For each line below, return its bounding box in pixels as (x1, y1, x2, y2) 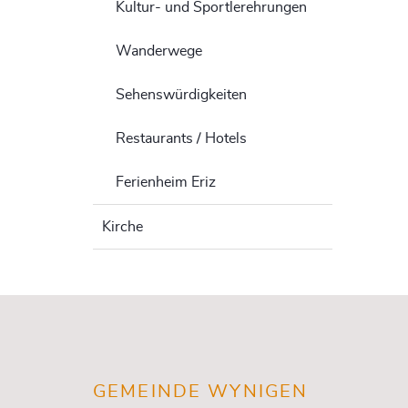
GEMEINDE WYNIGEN (93, 382, 309, 401)
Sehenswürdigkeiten (116, 87, 247, 102)
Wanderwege (116, 44, 202, 58)
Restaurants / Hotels (116, 131, 247, 146)
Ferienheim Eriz (116, 175, 216, 189)
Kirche (102, 219, 143, 234)
